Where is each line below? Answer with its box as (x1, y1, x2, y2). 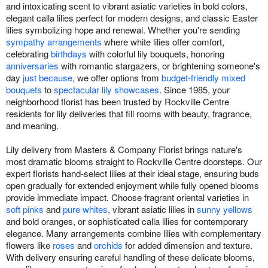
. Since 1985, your (159, 83, 230, 96)
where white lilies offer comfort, (102, 35, 224, 48)
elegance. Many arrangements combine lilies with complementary (6, 227, 261, 240)
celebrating (6, 47, 51, 60)
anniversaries (6, 59, 59, 72)
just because (23, 71, 72, 84)
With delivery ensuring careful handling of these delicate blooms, (6, 251, 255, 264)
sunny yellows (197, 203, 252, 216)
